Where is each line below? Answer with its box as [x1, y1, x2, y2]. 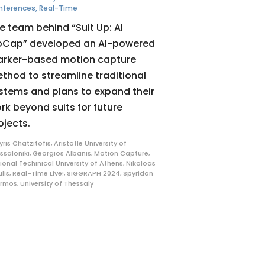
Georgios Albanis [33, 148, 92, 159]
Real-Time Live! [12, 169, 64, 179]
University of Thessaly [20, 179, 94, 189]
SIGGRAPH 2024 [67, 169, 121, 179]
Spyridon [123, 169, 154, 179]
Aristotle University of [54, 138, 127, 148]
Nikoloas [126, 159, 156, 169]
